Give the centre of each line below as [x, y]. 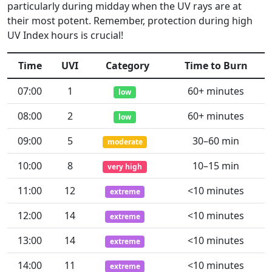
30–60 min [216, 141]
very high [125, 167]
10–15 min [216, 166]
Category [127, 66]
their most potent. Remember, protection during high [130, 21]
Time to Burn [216, 66]
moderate [125, 142]
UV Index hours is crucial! [65, 35]
